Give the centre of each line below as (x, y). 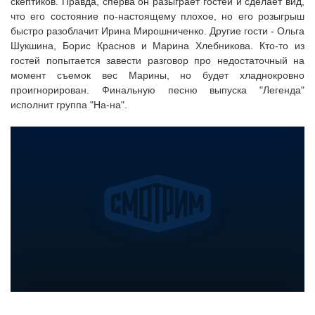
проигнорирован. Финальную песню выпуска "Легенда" (157, 90)
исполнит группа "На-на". (69, 105)
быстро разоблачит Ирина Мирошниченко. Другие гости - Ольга (157, 31)
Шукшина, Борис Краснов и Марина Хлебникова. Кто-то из (157, 46)
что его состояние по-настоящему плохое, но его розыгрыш (157, 16)
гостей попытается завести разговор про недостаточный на (157, 60)
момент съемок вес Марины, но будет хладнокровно (157, 75)
